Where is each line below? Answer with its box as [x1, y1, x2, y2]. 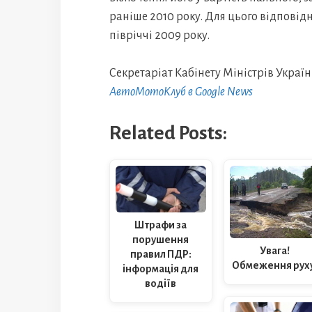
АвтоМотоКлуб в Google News [109, 86, 253, 98]
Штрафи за [134, 219, 187, 231]
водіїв [145, 277, 177, 289]
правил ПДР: [130, 248, 192, 260]
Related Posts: [109, 123, 227, 143]
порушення [132, 233, 189, 245]
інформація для [123, 263, 199, 274]
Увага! [260, 244, 290, 256]
